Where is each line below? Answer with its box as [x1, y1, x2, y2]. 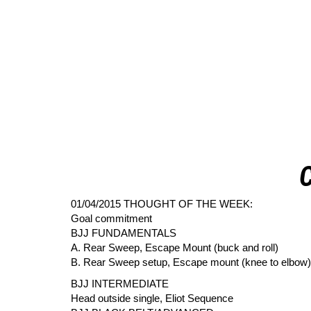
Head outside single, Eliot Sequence [71, 292, 233, 305]
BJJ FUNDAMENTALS [71, 227, 176, 239]
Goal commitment [71, 212, 152, 225]
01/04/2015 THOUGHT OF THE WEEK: [71, 198, 253, 210]
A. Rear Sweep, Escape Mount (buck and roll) [71, 242, 278, 254]
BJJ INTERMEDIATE [71, 278, 169, 290]
